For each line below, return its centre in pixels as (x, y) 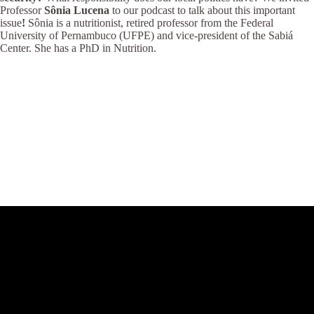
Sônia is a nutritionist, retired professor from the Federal (151, 22)
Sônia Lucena (77, 10)
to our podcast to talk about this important (204, 10)
